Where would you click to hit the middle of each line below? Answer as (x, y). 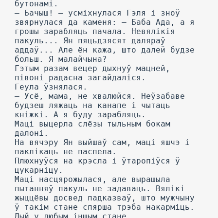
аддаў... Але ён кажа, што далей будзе (105, 50)
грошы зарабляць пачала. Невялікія (95, 31)
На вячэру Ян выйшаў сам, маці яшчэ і (102, 142)
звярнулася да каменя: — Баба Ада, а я (105, 22)
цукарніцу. (39, 170)
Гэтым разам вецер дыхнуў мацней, (92, 68)
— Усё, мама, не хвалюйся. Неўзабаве (100, 96)
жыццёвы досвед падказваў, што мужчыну (105, 198)
